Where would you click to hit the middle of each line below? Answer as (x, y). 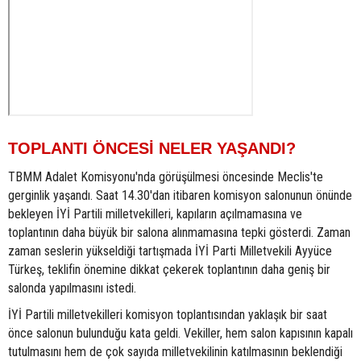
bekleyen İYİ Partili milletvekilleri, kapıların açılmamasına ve (155, 214)
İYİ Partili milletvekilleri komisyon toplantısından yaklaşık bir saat (168, 314)
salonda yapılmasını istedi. (72, 288)
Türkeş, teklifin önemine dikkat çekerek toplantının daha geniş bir (169, 269)
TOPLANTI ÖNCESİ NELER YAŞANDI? (152, 148)
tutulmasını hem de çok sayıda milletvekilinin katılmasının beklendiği (175, 351)
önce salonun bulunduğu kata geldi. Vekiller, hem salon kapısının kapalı (180, 333)
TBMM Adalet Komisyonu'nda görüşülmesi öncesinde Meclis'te (166, 176)
